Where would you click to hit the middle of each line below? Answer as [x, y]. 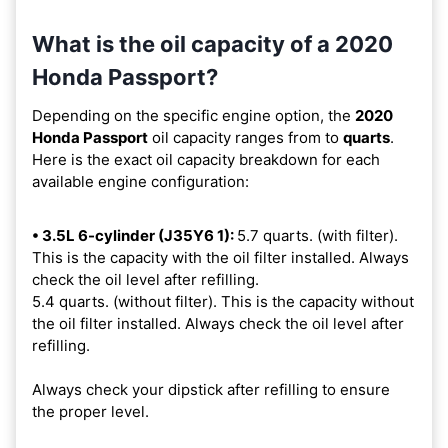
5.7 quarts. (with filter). [317, 235]
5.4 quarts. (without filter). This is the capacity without [223, 301]
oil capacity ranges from [236, 137]
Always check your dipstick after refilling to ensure [211, 389]
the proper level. [90, 411]
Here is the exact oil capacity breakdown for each [206, 159]
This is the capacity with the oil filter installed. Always [220, 257]
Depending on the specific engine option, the [193, 115]
